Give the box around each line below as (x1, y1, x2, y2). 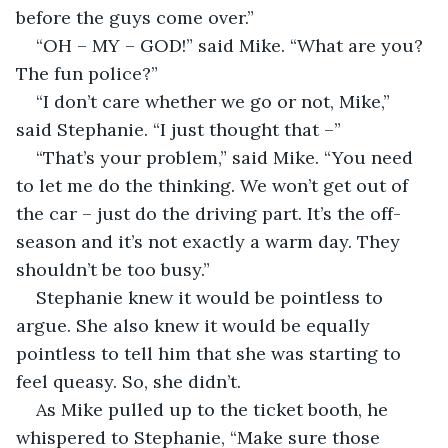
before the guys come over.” (16, 5, 254, 29)
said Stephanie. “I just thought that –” (16, 117, 341, 141)
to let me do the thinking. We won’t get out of (16, 173, 413, 197)
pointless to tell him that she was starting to (16, 341, 406, 365)
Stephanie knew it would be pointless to (36, 285, 388, 309)
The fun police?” (16, 61, 158, 85)
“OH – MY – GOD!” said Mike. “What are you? (36, 33, 428, 57)
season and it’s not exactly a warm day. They (16, 229, 405, 253)
